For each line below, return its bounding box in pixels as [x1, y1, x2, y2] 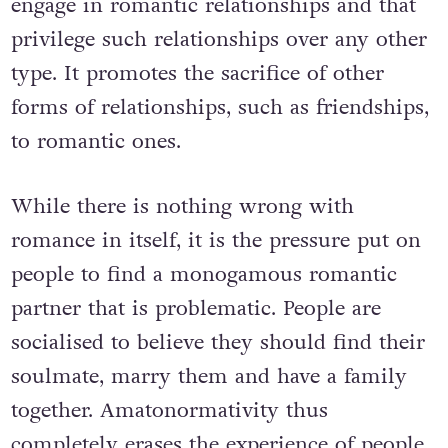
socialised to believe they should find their [10, 328, 425, 358]
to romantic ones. [10, 126, 181, 156]
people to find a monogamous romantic [10, 260, 397, 290]
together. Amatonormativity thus [10, 396, 328, 426]
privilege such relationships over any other [10, 24, 427, 54]
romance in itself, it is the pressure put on [10, 226, 421, 256]
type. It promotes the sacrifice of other [10, 58, 384, 88]
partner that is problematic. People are [10, 294, 381, 324]
